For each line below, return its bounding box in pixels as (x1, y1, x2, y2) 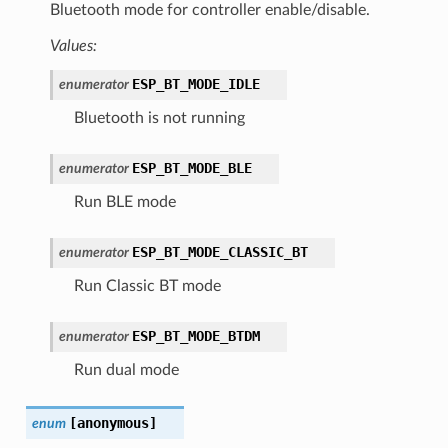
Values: (49, 37, 97, 54)
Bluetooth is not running (73, 109, 245, 126)
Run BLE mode (73, 193, 176, 210)
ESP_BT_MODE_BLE (131, 159, 252, 176)
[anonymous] (68, 414, 157, 431)
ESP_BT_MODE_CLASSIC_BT (131, 243, 308, 260)
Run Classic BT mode (73, 277, 221, 294)
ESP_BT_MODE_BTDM (131, 327, 260, 344)
